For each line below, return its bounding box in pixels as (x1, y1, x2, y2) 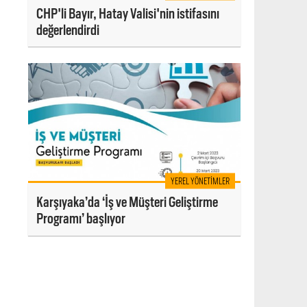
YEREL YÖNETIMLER (171, 175, 230, 186)
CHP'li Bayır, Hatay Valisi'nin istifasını (36, 5, 219, 22)
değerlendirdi (36, 21, 99, 38)
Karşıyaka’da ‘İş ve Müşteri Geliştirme (36, 194, 218, 211)
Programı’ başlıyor (36, 210, 125, 228)
